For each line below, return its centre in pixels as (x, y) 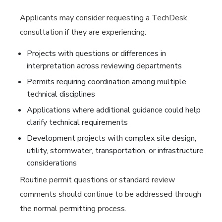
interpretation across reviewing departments (104, 66)
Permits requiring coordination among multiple (107, 82)
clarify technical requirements (77, 122)
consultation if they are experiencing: (83, 32)
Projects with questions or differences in (96, 54)
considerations (52, 163)
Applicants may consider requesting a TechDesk (104, 18)
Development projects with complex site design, (111, 138)
